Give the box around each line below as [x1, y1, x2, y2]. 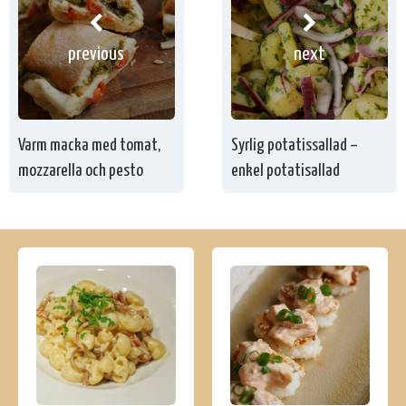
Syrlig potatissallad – [231, 136, 359, 154]
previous [68, 45, 125, 64]
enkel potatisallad [231, 161, 341, 179]
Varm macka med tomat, [18, 136, 160, 154]
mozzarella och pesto [18, 161, 143, 179]
